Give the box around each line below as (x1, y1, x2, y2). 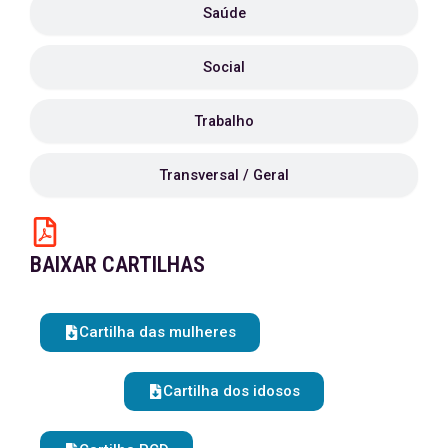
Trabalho (194, 111, 254, 130)
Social (203, 57, 245, 76)
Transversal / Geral (159, 165, 289, 184)
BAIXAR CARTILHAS (30, 251, 205, 277)
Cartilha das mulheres (79, 322, 236, 341)
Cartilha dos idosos (163, 381, 300, 400)
